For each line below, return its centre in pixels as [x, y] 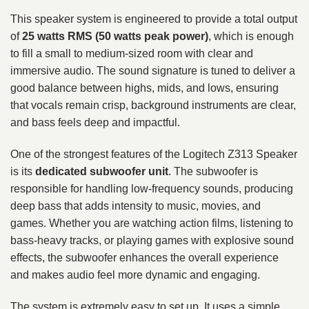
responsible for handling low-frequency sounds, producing [152, 189]
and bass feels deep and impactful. [95, 123]
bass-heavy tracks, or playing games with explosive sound [152, 241]
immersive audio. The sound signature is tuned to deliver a [153, 71]
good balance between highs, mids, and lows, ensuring [144, 88]
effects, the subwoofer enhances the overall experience [144, 258]
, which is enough [251, 37]
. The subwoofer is [213, 172]
